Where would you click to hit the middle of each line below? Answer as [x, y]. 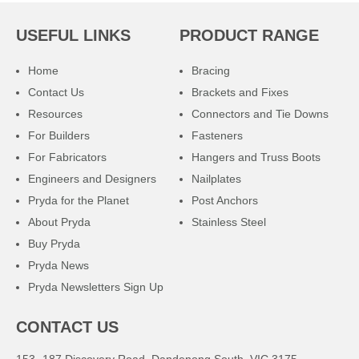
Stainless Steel [228, 222]
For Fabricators [67, 157]
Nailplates [216, 178]
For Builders [59, 135]
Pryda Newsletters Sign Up [96, 286]
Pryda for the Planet [79, 200]
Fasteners [217, 135]
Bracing [210, 70]
